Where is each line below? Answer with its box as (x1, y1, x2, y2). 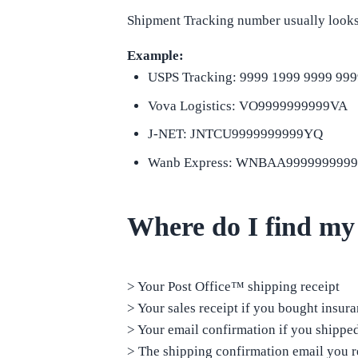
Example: (127, 48, 184, 64)
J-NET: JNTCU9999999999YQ (147, 126, 323, 142)
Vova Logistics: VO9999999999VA (147, 97, 348, 113)
